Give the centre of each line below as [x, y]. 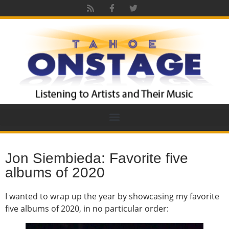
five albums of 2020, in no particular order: [87, 208]
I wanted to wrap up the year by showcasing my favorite [112, 196]
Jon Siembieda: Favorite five [97, 158]
